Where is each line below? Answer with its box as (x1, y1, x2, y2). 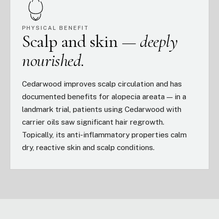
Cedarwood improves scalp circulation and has (22, 79, 182, 88)
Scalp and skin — (22, 31, 140, 52)
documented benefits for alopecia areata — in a (22, 92, 186, 101)
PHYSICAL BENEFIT (22, 25, 89, 31)
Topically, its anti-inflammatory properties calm (22, 130, 187, 139)
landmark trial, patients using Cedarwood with (22, 105, 181, 113)
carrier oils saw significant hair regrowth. (22, 117, 164, 126)
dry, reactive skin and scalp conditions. (22, 143, 154, 152)
